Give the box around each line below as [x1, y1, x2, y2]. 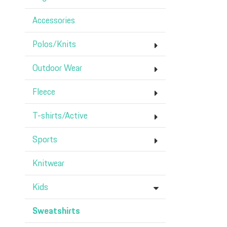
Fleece [32, 86, 55, 99]
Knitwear [32, 157, 64, 170]
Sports [32, 133, 57, 146]
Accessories [32, 14, 75, 27]
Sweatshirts [32, 205, 80, 218]
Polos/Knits [32, 38, 76, 51]
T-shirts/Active [32, 109, 88, 123]
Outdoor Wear [32, 62, 82, 75]
